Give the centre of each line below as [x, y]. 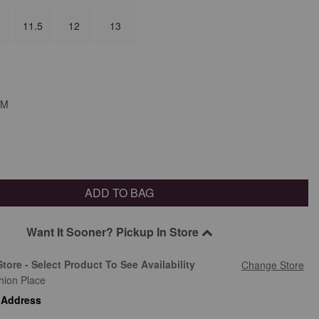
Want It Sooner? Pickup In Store [114, 232]
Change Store [272, 265]
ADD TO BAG [120, 193]
